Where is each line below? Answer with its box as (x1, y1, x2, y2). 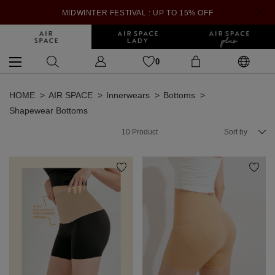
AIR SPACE (48, 90, 93, 100)
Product (130, 128, 158, 136)
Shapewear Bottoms (9, 106, 88, 115)
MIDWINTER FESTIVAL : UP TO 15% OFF (61, 9, 214, 17)
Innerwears (106, 90, 150, 100)
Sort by (224, 128, 247, 136)
